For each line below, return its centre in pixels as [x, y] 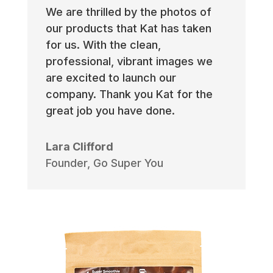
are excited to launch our [111, 77]
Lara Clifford [79, 146]
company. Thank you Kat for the [129, 94]
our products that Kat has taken [128, 28]
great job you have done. [110, 110]
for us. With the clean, [103, 44]
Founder [66, 163]
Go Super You [128, 163]
